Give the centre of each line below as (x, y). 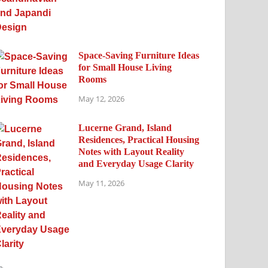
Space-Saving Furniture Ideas (139, 55)
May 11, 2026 (102, 183)
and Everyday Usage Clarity (136, 164)
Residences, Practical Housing (139, 140)
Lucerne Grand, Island (125, 128)
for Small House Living (125, 67)
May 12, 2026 (102, 98)
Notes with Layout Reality (132, 152)
